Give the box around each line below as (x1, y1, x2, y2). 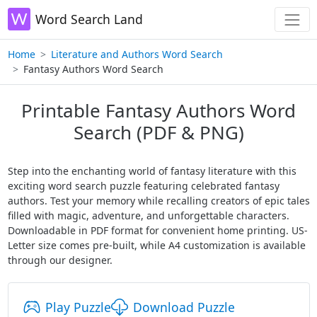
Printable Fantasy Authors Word (21, 97, 296, 123)
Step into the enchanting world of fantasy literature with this (7, 163, 296, 178)
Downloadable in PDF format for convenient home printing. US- (7, 223, 308, 237)
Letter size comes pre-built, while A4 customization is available (7, 238, 306, 252)
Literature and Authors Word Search (50, 47, 223, 62)
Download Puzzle (132, 298, 235, 316)
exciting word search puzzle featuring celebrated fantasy (7, 178, 279, 192)
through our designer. (7, 253, 113, 267)
